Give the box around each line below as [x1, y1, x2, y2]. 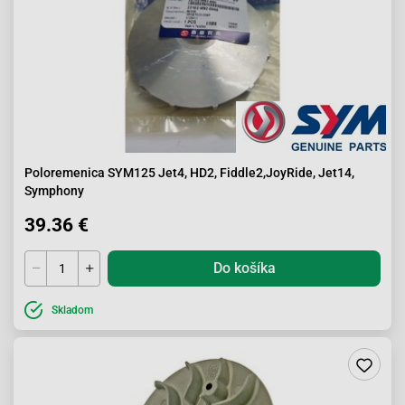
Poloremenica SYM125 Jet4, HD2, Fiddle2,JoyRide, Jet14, [24, 165, 354, 180]
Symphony [24, 184, 84, 198]
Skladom [52, 304, 93, 316]
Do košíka [212, 259, 276, 277]
